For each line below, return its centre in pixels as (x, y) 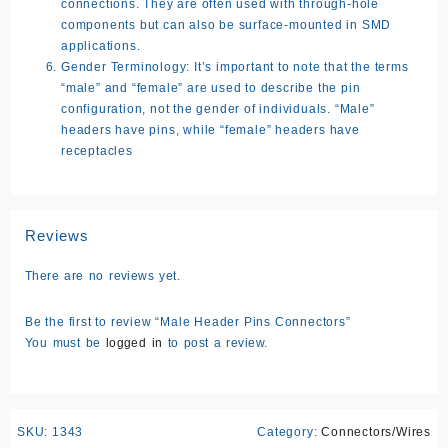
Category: (289, 431)
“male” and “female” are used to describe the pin (211, 87)
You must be (65, 342)
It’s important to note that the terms (299, 66)
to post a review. (215, 342)
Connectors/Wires (376, 431)
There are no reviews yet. (103, 275)
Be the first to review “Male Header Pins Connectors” (188, 321)
